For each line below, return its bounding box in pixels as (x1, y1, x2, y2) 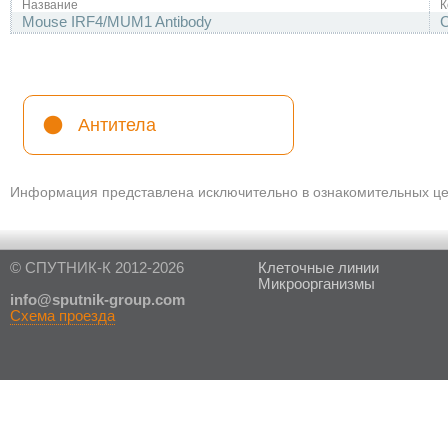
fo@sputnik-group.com (23, 292, 185, 308)
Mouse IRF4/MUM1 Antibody (22, 14, 212, 31)
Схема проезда (10, 308, 115, 324)
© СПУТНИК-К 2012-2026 (10, 260, 184, 276)
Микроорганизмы (257, 276, 375, 292)
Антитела (78, 114, 156, 135)
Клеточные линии (257, 260, 379, 276)
